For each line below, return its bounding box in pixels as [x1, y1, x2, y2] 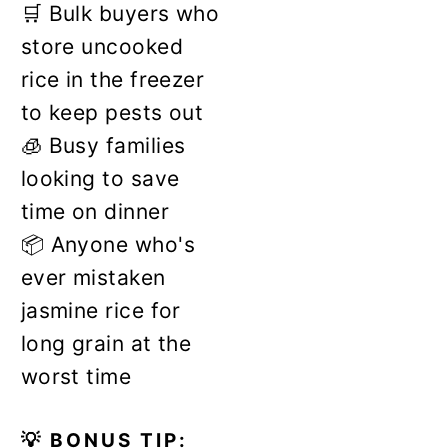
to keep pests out [20, 99, 204, 125]
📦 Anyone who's [20, 231, 195, 257]
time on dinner [20, 198, 169, 224]
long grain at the [20, 330, 192, 356]
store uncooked [20, 33, 183, 59]
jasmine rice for [20, 297, 181, 323]
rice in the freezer [20, 66, 205, 92]
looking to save [20, 165, 180, 191]
